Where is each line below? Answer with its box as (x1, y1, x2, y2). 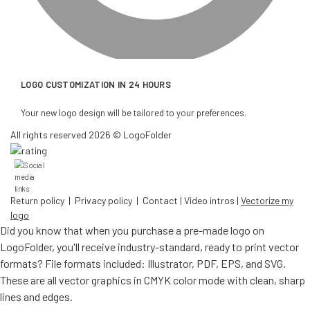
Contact (140, 194, 178, 207)
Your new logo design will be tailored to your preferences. (21, 107, 250, 119)
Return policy (10, 194, 64, 207)
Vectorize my (241, 194, 293, 207)
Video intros (184, 194, 235, 207)
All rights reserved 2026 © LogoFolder (10, 129, 176, 141)
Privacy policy (75, 194, 132, 207)
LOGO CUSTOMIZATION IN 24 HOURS (21, 79, 172, 91)
